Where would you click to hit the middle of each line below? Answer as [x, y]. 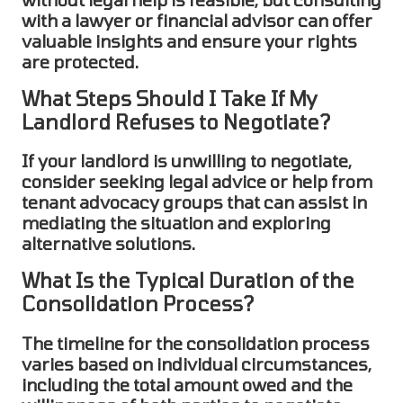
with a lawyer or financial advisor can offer [197, 21]
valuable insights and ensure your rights [189, 41]
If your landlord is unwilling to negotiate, [187, 161]
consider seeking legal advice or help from [197, 182]
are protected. [80, 62]
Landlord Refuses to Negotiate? [176, 122]
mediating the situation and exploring [176, 223]
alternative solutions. [108, 244]
